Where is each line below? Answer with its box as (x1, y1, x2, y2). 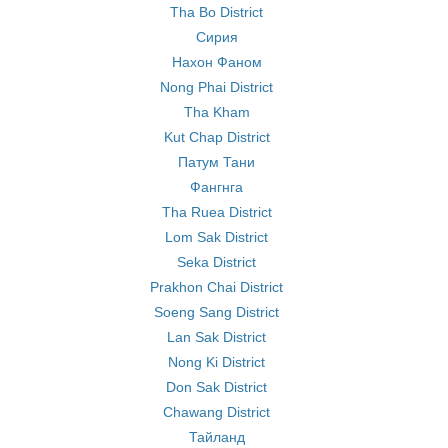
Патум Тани (178, 154, 255, 170)
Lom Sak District (165, 229, 268, 245)
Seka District (177, 254, 256, 270)
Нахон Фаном (171, 54, 262, 70)
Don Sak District (166, 379, 267, 395)
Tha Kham (183, 104, 250, 120)
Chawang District (163, 404, 270, 420)
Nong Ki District (168, 354, 265, 370)
